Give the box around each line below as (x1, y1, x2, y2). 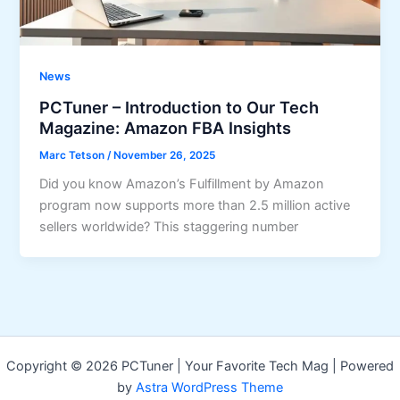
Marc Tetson (39, 148, 108, 162)
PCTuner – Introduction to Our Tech (39, 96, 320, 117)
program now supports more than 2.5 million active (39, 197, 351, 214)
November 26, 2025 (113, 148, 216, 162)
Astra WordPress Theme (136, 379, 283, 396)
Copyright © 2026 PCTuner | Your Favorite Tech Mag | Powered (6, 358, 394, 374)
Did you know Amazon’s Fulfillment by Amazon (39, 176, 325, 193)
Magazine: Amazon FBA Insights (39, 117, 292, 137)
